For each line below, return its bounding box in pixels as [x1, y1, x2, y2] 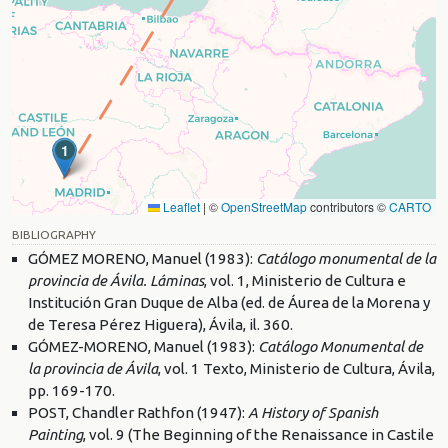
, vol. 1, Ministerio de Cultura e [204, 271, 406, 289]
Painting [28, 425, 83, 443]
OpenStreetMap [221, 197, 307, 215]
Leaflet [160, 197, 200, 215]
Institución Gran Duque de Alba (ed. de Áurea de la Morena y [28, 293, 431, 311]
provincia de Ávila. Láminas [28, 271, 204, 289]
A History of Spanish [248, 403, 378, 421]
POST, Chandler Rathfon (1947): [28, 403, 248, 421]
